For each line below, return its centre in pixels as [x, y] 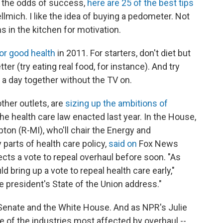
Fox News [158, 144]
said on [123, 144]
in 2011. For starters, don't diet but [123, 53]
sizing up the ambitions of [115, 103]
